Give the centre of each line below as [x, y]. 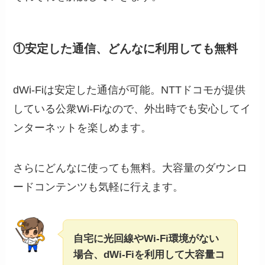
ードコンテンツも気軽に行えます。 [98, 187]
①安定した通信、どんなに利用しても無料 [126, 49]
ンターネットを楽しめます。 [83, 127]
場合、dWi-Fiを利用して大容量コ [149, 254]
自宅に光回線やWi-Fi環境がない [146, 238]
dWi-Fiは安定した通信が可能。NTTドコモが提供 [130, 90]
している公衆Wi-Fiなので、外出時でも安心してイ [132, 109]
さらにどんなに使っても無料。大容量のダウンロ [130, 168]
